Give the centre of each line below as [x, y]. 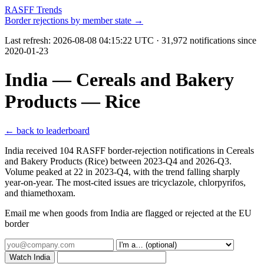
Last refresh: [29, 40]
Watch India [30, 257]
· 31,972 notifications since [205, 40]
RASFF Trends [33, 10]
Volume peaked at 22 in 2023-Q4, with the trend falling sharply [122, 171]
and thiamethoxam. [40, 193]
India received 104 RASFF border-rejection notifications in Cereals [129, 150]
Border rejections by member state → [74, 20]
